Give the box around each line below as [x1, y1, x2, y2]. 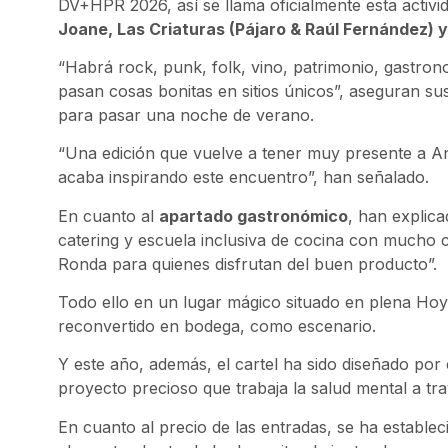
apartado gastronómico [159, 205, 348, 226]
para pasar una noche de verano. [58, 104, 314, 125]
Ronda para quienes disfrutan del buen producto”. [58, 253, 437, 274]
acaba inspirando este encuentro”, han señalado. [58, 167, 429, 188]
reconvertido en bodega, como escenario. [58, 316, 376, 337]
